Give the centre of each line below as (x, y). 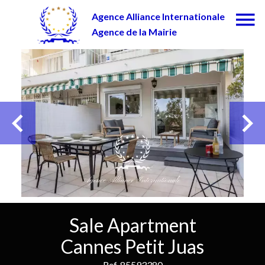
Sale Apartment (132, 225)
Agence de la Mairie (134, 32)
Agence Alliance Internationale (158, 16)
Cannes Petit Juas (132, 246)
